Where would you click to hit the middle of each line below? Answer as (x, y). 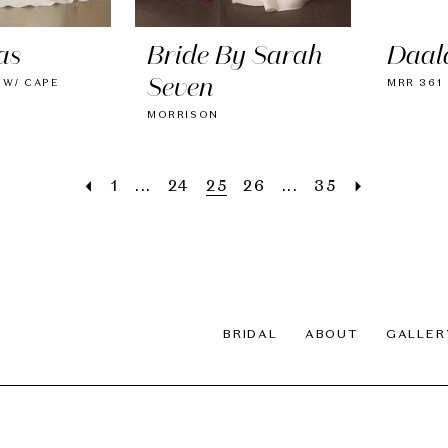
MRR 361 (415, 83)
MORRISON (183, 115)
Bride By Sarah (234, 58)
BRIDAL (250, 335)
